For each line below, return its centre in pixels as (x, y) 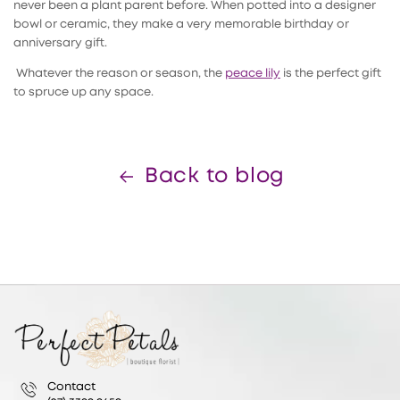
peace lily (253, 74)
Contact (71, 387)
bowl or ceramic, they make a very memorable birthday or (181, 25)
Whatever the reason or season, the (119, 74)
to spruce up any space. (83, 93)
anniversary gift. (60, 44)
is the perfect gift (331, 74)
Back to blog (215, 177)
